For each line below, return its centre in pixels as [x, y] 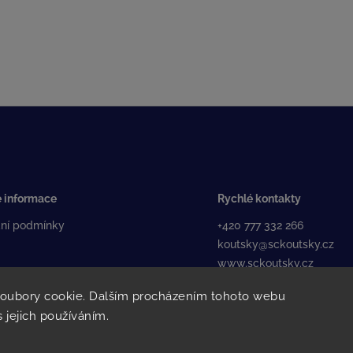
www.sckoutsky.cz [266, 264]
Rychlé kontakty [259, 198]
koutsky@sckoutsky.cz [276, 245]
